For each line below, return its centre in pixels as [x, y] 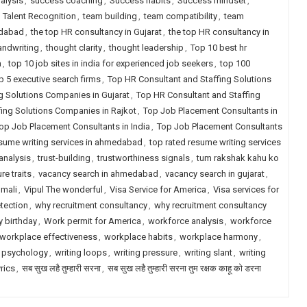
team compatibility [180, 16]
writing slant [208, 253]
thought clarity [74, 48]
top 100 [235, 63]
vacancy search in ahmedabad [98, 174]
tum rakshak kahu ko [237, 158]
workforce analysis [185, 221]
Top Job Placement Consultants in [210, 111]
